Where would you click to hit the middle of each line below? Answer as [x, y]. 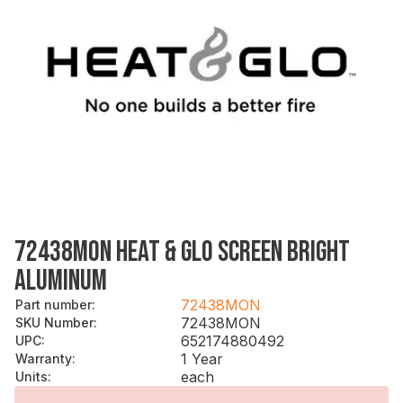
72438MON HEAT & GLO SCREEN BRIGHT [182, 252]
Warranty [44, 358]
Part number [54, 304]
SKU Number [54, 322]
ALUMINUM [61, 281]
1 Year [202, 358]
